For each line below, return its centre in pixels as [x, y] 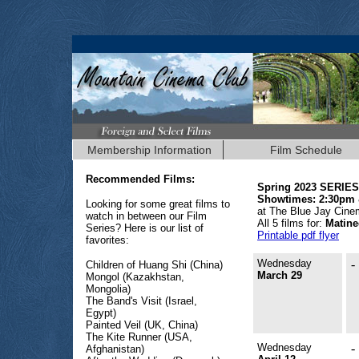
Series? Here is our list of [145, 228]
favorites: [107, 240]
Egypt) [101, 313]
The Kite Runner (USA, [139, 337]
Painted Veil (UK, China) [142, 325]
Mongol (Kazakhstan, [135, 277]
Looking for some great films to [158, 204]
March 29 [280, 275]
